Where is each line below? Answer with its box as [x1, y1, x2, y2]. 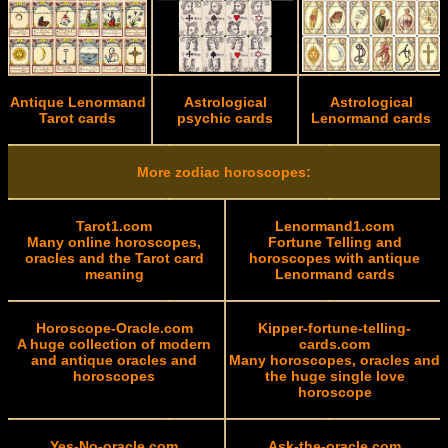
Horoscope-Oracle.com [35, 320, 193, 336]
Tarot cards [39, 110, 116, 126]
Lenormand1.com [275, 218, 394, 234]
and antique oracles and [31, 352, 197, 368]
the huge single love [264, 368, 405, 384]
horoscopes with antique [249, 250, 420, 266]
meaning [84, 266, 144, 282]
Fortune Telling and [267, 234, 402, 250]
